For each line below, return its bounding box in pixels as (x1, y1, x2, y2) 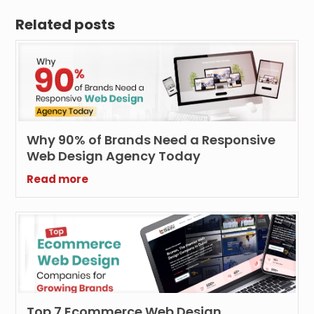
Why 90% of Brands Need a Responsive (27, 131, 276, 149)
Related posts (15, 15, 116, 34)
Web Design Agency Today (27, 147, 201, 165)
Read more (27, 172, 89, 186)
